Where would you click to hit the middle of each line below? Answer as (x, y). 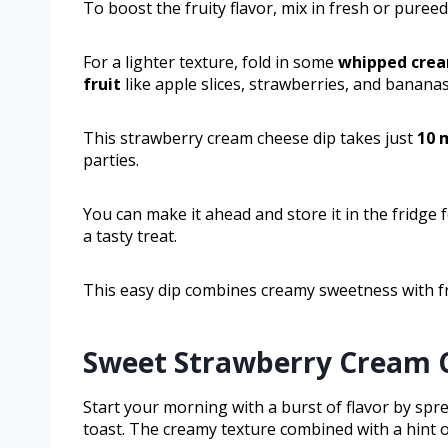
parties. (111, 160)
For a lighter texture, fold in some (210, 62)
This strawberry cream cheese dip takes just (250, 138)
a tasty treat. (130, 236)
